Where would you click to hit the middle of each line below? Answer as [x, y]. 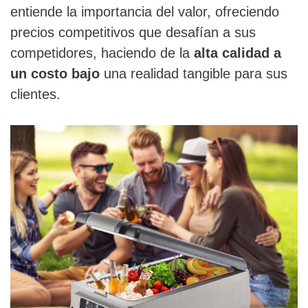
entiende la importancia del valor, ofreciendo [145, 12]
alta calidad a [238, 53]
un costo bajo [55, 74]
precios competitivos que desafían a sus [133, 33]
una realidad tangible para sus [194, 74]
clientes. [35, 95]
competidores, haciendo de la [102, 53]
